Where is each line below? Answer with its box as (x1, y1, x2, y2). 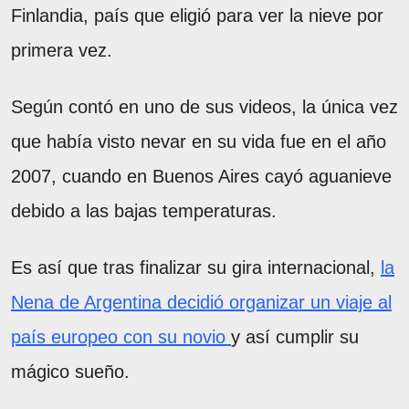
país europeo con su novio (11, 326, 231, 347)
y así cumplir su (231, 326, 359, 347)
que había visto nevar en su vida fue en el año (11, 131, 386, 152)
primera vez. (11, 39, 118, 60)
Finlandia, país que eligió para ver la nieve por (11, 5, 383, 26)
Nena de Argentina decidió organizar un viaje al (11, 291, 392, 312)
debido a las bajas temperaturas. (11, 200, 277, 221)
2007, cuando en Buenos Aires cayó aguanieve (11, 165, 392, 186)
